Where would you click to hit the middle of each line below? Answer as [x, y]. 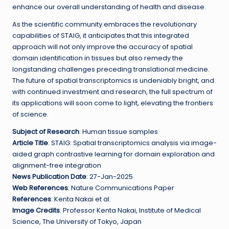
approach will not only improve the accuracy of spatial [102, 47]
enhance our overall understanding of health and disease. [109, 7]
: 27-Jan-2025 [110, 177]
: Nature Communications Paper [121, 188]
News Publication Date [49, 177]
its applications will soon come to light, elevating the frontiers [113, 103]
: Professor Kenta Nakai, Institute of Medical [130, 210]
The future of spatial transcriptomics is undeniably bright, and [113, 81]
